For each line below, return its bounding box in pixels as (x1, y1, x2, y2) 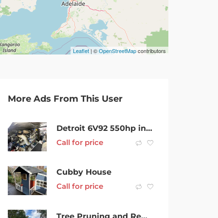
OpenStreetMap (99, 46, 136, 54)
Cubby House (56, 167, 111, 177)
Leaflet (73, 46, 89, 54)
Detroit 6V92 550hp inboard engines (146, 124, 152, 133)
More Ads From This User (8, 93, 123, 104)
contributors (136, 46, 166, 54)
